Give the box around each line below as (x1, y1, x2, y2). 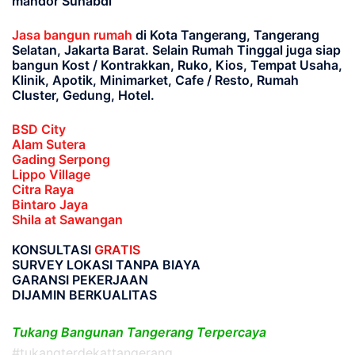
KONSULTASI (12, 242, 94, 258)
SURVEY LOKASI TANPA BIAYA (12, 257, 200, 273)
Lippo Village (12, 166, 90, 182)
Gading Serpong (12, 151, 110, 167)
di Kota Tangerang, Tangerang (132, 27, 319, 43)
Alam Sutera (12, 136, 86, 152)
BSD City (12, 121, 66, 137)
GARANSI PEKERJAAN (12, 272, 148, 288)
